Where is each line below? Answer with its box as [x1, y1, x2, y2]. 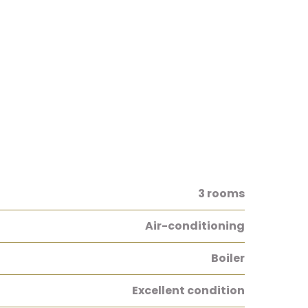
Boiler [211, 250, 245, 266]
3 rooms [198, 186, 245, 201]
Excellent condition [132, 283, 245, 298]
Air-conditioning [145, 218, 245, 234]
